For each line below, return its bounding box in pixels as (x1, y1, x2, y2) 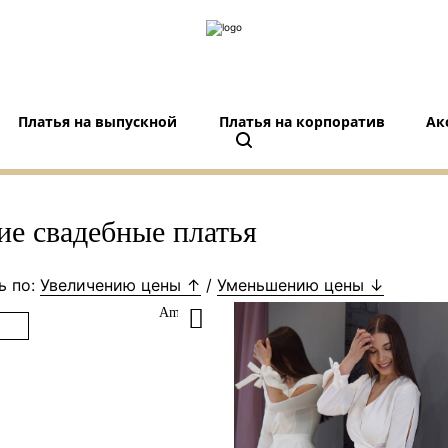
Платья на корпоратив (218, 112, 385, 131)
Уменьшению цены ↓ (217, 275, 384, 295)
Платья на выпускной (17, 112, 177, 131)
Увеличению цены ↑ (40, 275, 201, 295)
